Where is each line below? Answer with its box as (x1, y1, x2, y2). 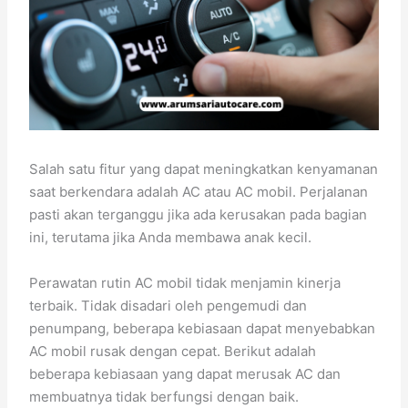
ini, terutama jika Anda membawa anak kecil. (29, 228, 312, 246)
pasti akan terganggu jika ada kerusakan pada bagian (29, 205, 368, 223)
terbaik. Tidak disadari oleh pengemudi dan (29, 296, 308, 314)
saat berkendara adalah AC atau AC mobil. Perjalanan (29, 182, 369, 200)
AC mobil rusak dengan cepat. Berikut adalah (29, 342, 317, 360)
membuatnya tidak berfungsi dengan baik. (29, 387, 300, 405)
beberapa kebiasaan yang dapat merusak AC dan (29, 364, 342, 382)
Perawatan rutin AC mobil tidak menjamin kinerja (29, 273, 342, 291)
